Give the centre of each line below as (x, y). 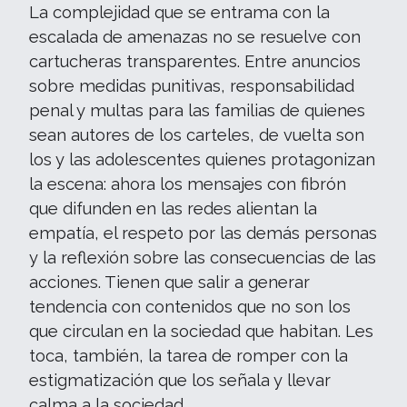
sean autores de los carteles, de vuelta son (197, 134)
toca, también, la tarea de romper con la (189, 355)
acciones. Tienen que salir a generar (169, 282)
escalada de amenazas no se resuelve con (195, 36)
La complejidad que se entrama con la (179, 12)
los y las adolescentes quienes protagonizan (202, 159)
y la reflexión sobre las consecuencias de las (203, 257)
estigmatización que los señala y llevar (180, 380)
